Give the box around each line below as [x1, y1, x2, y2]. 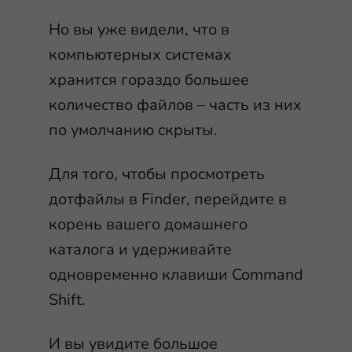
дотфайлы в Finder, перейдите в [49, 188, 287, 210]
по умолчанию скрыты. [49, 119, 222, 141]
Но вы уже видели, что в [49, 18, 229, 40]
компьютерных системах [49, 43, 232, 65]
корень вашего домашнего [49, 213, 247, 235]
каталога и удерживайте [49, 238, 232, 260]
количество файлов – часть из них [49, 93, 302, 115]
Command [232, 263, 303, 285]
